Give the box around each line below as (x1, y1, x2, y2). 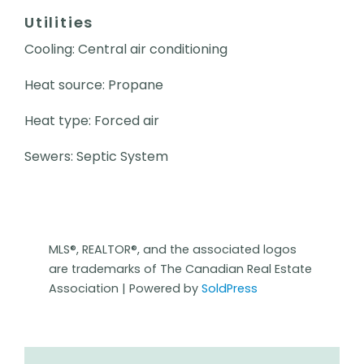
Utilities (24, 11, 94, 32)
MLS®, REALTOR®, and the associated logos (49, 240, 297, 258)
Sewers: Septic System (24, 146, 168, 166)
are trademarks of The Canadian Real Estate (49, 260, 312, 277)
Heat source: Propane (24, 75, 163, 94)
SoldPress (201, 279, 258, 297)
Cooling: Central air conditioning (24, 39, 227, 58)
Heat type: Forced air (24, 110, 159, 130)
